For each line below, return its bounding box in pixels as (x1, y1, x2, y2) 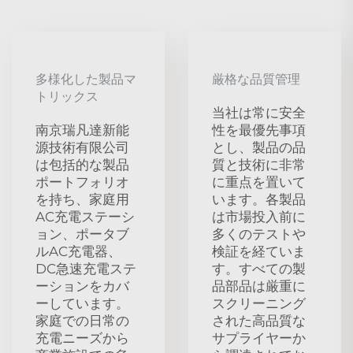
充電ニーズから (35, 329, 129, 346)
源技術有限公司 (35, 139, 129, 155)
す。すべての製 (212, 260, 306, 277)
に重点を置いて (212, 173, 306, 190)
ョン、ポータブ (35, 225, 129, 242)
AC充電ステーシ (35, 208, 135, 225)
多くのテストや (212, 225, 306, 242)
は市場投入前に (212, 208, 306, 225)
